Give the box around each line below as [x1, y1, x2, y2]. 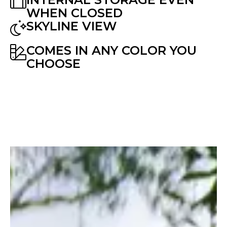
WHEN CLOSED [26, 6, 123, 21]
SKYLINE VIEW [26, 19, 117, 34]
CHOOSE [26, 56, 81, 71]
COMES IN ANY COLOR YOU [26, 43, 197, 58]
